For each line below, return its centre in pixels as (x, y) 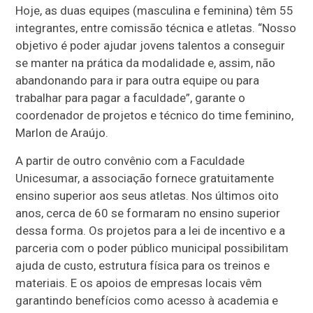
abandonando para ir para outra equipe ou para (138, 81)
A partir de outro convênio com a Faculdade (130, 161)
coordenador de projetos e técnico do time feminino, (155, 116)
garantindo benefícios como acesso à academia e (147, 301)
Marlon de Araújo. (62, 133)
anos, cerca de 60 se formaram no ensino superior (148, 213)
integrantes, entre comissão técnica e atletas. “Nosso (156, 28)
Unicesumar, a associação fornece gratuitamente (145, 179)
